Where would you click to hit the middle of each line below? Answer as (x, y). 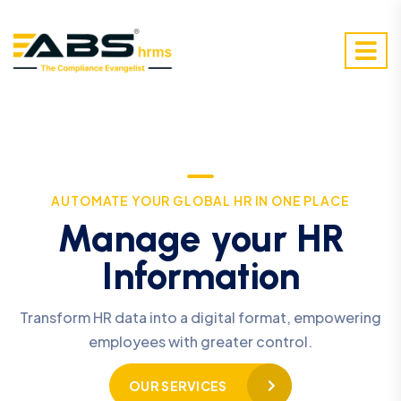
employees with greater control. (200, 341)
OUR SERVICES (178, 385)
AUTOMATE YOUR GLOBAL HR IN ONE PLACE (200, 200)
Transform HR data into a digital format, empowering (200, 317)
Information (200, 276)
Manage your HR (200, 238)
